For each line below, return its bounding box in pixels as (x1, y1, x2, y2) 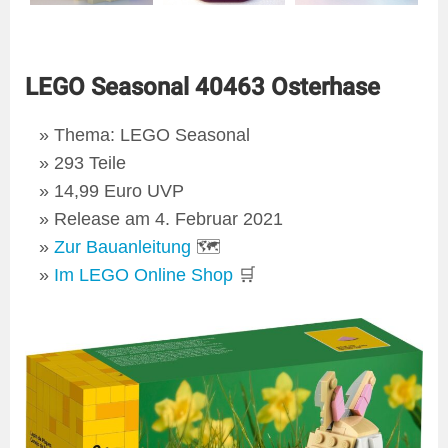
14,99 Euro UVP (53, 180, 184, 201)
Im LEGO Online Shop (53, 264, 233, 285)
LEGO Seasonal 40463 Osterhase (25, 71, 380, 101)
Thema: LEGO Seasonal (53, 124, 250, 145)
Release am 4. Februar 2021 (53, 208, 283, 229)
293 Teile (53, 152, 126, 173)
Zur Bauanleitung (53, 236, 191, 257)
